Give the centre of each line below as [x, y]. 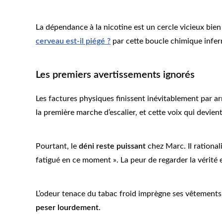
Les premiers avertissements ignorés [115, 75]
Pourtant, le [57, 146]
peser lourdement [67, 208]
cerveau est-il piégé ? [73, 41]
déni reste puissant [112, 146]
